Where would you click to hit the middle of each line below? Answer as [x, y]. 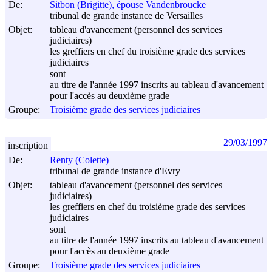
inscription [28, 145]
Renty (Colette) [79, 160]
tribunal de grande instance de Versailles [126, 16]
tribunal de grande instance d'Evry [115, 171]
